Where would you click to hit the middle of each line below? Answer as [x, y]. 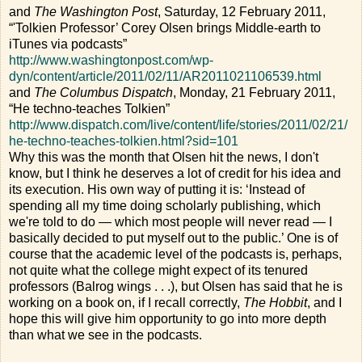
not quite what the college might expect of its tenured [158, 270]
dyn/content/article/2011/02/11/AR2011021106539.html [165, 76]
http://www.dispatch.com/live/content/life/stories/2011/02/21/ [178, 124]
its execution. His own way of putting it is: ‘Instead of [157, 189]
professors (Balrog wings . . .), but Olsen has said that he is [176, 286]
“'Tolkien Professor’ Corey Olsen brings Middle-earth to [165, 27]
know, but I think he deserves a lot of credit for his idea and [175, 173]
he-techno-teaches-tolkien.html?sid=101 [124, 141]
